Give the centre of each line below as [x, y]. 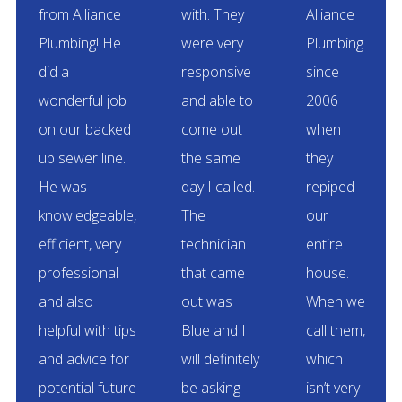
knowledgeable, [87, 215]
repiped [330, 186]
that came [213, 272]
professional [78, 272]
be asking [210, 387]
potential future [87, 387]
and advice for [83, 358]
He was [62, 186]
